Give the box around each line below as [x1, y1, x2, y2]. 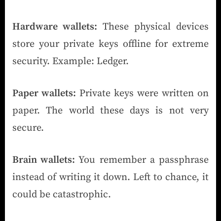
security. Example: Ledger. [12, 55, 129, 68]
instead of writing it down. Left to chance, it [12, 171, 209, 184]
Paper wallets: [12, 87, 76, 100]
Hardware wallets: [12, 20, 97, 33]
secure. [12, 121, 44, 134]
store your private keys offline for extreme [12, 37, 209, 50]
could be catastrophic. [12, 188, 111, 201]
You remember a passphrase [75, 153, 209, 166]
